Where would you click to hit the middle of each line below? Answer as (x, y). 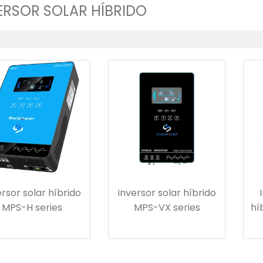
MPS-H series (32, 208)
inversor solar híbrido (167, 193)
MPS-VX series (167, 208)
